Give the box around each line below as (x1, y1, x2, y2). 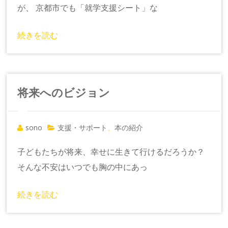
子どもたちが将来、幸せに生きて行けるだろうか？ (17, 146, 205, 157)
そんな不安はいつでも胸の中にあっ (17, 161, 148, 173)
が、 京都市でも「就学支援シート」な (17, 2, 158, 13)
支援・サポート (58, 122, 108, 132)
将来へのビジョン (17, 84, 110, 100)
